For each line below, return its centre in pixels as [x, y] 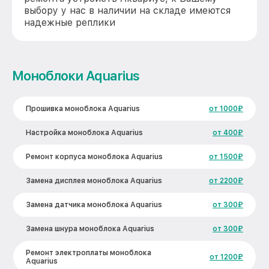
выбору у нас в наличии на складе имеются [127, 11]
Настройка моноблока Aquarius [84, 133]
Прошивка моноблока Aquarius [83, 109]
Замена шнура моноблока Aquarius [90, 229]
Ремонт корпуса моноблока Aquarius [94, 157]
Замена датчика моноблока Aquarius [94, 205]
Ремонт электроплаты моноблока [89, 253]
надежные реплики [70, 23]
